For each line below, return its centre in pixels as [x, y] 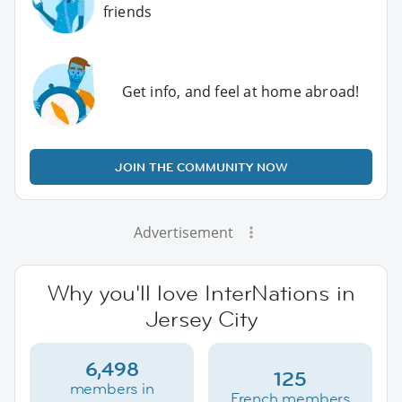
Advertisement [183, 232]
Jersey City [201, 319]
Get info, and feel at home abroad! [240, 91]
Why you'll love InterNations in [201, 293]
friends [127, 12]
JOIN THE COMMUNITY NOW [201, 166]
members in [112, 388]
